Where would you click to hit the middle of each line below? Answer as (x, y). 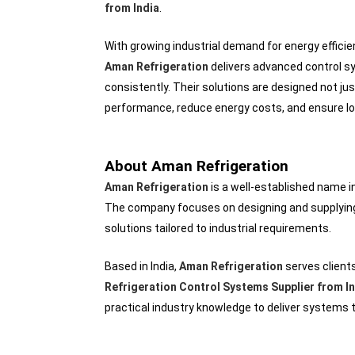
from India (132, 8)
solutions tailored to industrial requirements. (218, 228)
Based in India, (142, 266)
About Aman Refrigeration (197, 166)
